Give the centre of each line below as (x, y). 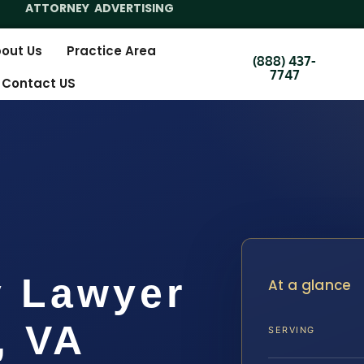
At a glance (310, 286)
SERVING (292, 329)
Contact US (39, 84)
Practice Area (112, 51)
